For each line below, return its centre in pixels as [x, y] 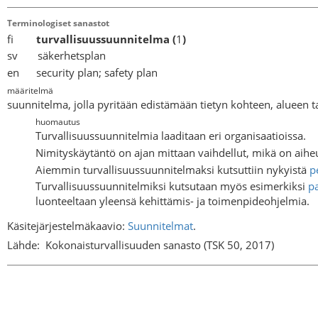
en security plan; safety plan [82, 72]
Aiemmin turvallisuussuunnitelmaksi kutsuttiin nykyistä [172, 169]
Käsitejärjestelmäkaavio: [67, 225]
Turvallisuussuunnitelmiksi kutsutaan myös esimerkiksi [172, 186]
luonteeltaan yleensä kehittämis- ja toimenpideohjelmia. [172, 201]
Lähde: [23, 245]
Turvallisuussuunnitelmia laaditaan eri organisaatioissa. [171, 136]
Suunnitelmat [160, 225]
